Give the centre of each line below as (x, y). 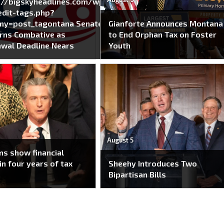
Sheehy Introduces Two (153, 163)
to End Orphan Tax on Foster (163, 34)
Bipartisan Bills (137, 174)
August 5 (120, 140)
